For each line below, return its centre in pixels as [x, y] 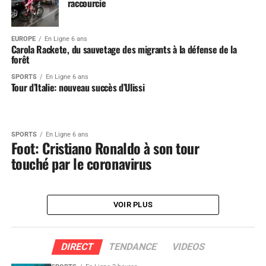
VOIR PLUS [133, 205]
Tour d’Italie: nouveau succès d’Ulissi [78, 88]
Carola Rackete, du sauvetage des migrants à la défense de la [124, 50]
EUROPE [23, 39]
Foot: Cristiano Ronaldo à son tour [105, 148]
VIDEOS [189, 247]
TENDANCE [133, 247]
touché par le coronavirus [81, 164]
